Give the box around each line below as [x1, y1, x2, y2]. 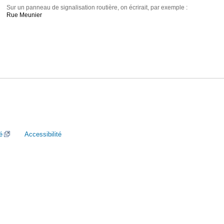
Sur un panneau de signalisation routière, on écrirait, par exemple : [6, 4, 188, 11]
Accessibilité [24, 130, 61, 138]
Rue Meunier [6, 11, 42, 19]
